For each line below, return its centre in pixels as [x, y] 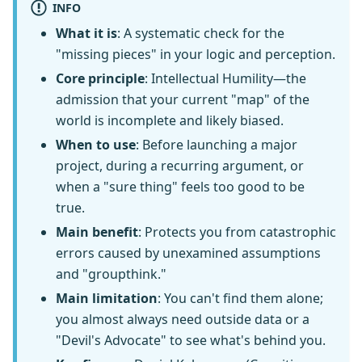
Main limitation [107, 299]
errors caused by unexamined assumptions [188, 253]
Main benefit [97, 232]
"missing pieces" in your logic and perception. [196, 55]
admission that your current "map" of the [183, 100]
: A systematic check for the [201, 34]
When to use [96, 145]
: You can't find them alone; [240, 299]
